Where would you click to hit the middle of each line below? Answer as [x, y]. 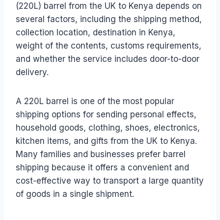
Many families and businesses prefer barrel [101, 154]
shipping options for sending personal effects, [106, 114]
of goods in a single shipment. [75, 194]
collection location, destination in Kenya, [96, 32]
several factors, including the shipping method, [109, 19]
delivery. [32, 72]
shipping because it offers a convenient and [102, 167]
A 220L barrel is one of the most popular [95, 101]
